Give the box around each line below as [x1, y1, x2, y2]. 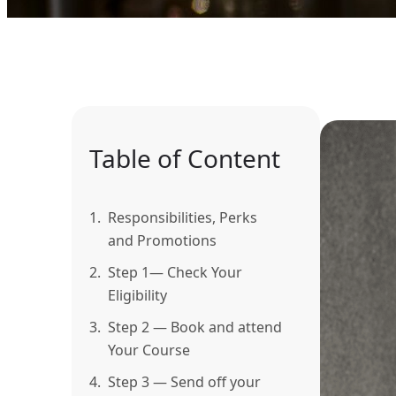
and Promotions [108, 231, 217, 251]
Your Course [108, 340, 190, 361]
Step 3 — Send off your [108, 372, 261, 392]
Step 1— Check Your [108, 263, 242, 283]
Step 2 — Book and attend [108, 317, 282, 338]
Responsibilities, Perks [108, 208, 257, 228]
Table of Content [89, 141, 280, 176]
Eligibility [108, 286, 167, 306]
